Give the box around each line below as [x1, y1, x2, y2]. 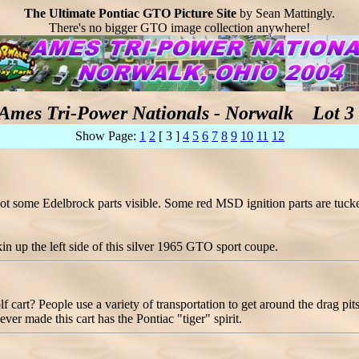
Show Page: [75, 129, 139, 143]
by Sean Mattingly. [236, 6, 335, 20]
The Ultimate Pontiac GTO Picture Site [24, 6, 236, 20]
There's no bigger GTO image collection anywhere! [49, 21, 310, 34]
